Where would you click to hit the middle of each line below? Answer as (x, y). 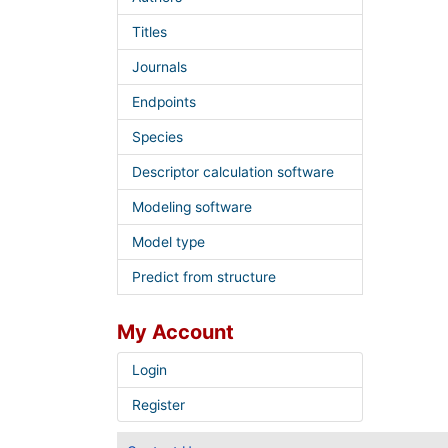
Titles (149, 32)
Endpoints (163, 102)
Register (158, 404)
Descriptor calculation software (232, 172)
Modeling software (191, 206)
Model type (168, 241)
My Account (175, 331)
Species (157, 137)
